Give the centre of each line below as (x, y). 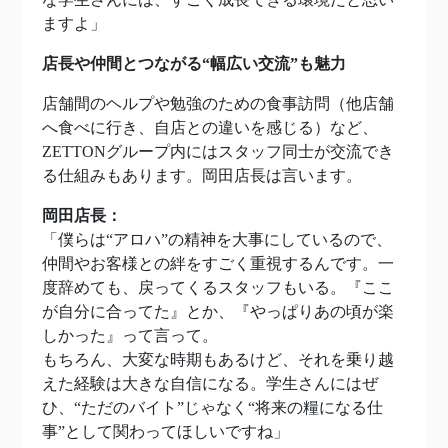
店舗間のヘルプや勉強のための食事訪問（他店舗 (218, 104)
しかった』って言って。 (130, 336)
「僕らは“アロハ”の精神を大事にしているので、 (217, 240)
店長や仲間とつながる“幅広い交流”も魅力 (194, 64)
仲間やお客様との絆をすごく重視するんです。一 (218, 264)
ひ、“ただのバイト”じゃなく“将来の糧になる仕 (212, 408)
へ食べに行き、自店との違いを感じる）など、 (210, 128)
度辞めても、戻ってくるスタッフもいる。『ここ (218, 288)
